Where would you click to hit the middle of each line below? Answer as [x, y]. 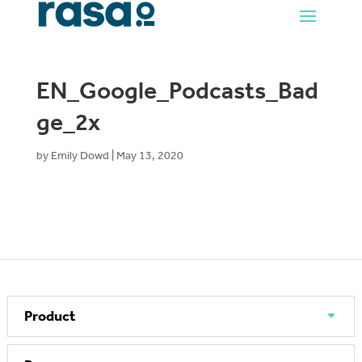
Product [50, 316]
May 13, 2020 [149, 156]
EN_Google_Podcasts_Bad [177, 91]
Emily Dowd [80, 156]
